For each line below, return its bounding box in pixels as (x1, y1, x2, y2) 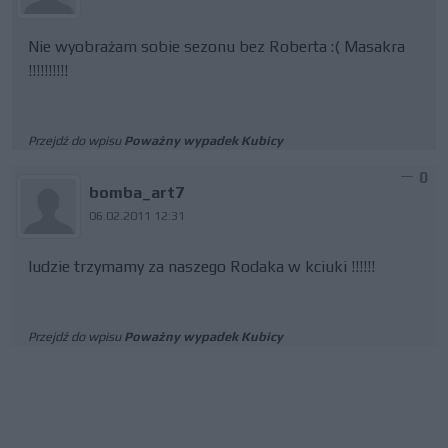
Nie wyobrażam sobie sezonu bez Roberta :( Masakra (28, 37, 405, 56)
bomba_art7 (89, 183, 185, 202)
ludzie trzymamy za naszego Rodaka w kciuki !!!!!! (28, 257, 375, 276)
